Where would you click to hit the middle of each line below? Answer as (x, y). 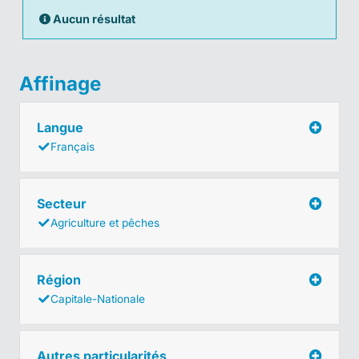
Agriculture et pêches (105, 222)
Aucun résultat (93, 18)
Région (61, 279)
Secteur (63, 203)
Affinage (60, 83)
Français (73, 146)
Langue (62, 127)
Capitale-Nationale (98, 298)
